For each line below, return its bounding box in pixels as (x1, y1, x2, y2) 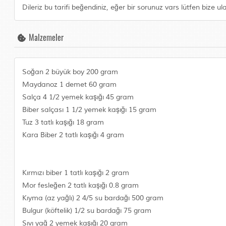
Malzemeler (27, 31, 64, 43)
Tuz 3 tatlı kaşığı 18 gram (22, 118, 104, 127)
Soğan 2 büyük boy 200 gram (22, 68, 119, 76)
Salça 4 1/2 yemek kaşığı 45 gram (22, 93, 134, 101)
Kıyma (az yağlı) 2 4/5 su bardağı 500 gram (22, 194, 164, 202)
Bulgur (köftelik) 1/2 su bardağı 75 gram (22, 206, 152, 215)
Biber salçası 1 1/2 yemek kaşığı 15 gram (22, 105, 157, 114)
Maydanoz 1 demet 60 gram (22, 80, 117, 89)
